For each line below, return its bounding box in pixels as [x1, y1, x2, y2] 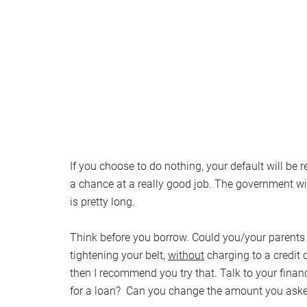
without [168, 249, 204, 262]
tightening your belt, [70, 249, 168, 262]
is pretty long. [70, 195, 135, 208]
